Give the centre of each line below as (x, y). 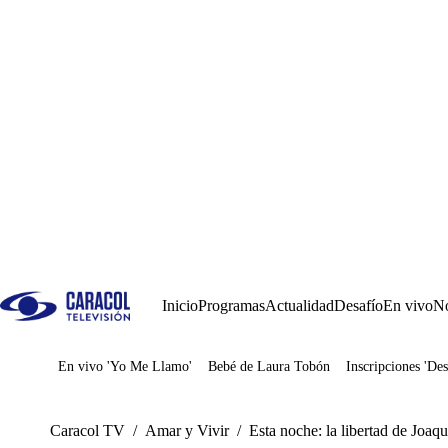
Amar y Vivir (187, 430)
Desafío (358, 305)
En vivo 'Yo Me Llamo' (125, 366)
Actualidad (299, 305)
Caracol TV (87, 430)
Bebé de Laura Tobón (269, 366)
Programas (231, 305)
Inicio (180, 305)
